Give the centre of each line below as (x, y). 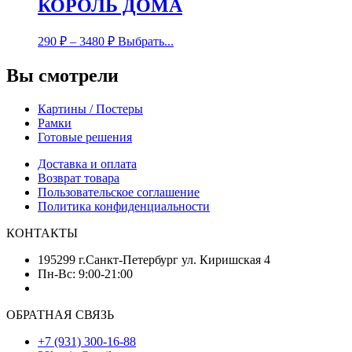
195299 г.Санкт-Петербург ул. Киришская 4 (235, 259)
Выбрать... (146, 41)
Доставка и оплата (87, 163)
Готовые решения (85, 137)
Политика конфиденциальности (124, 206)
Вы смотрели (62, 75)
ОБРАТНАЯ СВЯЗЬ (60, 314)
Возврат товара (79, 178)
